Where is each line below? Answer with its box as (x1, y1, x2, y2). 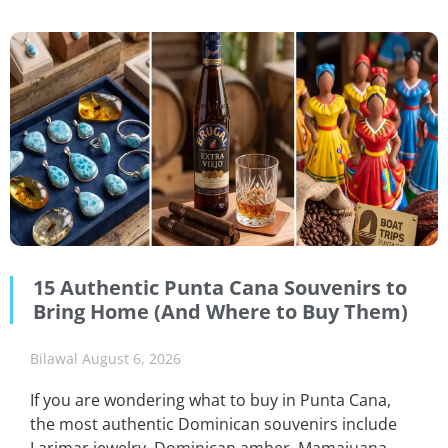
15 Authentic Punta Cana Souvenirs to (33, 274, 407, 302)
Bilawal (30, 349, 82, 369)
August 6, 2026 (82, 349, 181, 369)
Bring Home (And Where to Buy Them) (33, 298, 408, 326)
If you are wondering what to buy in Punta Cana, (30, 389, 391, 412)
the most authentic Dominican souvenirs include (30, 413, 397, 436)
